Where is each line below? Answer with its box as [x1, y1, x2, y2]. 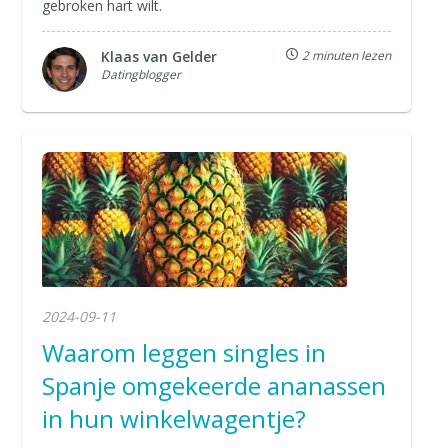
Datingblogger [101, 65, 182, 83]
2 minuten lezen [298, 46, 391, 64]
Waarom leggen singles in [42, 335, 327, 369]
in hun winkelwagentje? [42, 401, 307, 435]
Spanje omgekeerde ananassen [42, 368, 387, 402]
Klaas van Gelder [101, 46, 218, 66]
